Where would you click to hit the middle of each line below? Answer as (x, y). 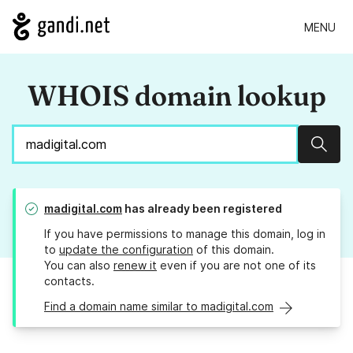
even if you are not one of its (236, 266)
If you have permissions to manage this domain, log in (185, 234)
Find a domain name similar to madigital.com (159, 307)
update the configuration (126, 250)
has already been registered (202, 209)
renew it (135, 266)
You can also (79, 266)
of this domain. (234, 250)
